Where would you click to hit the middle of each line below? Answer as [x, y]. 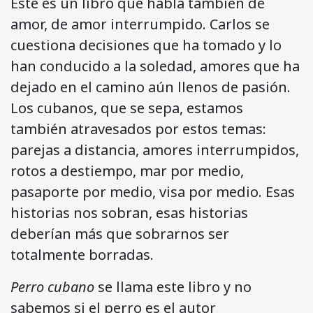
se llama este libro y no [173, 287]
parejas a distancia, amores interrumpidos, [155, 150]
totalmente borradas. [82, 255]
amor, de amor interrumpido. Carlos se [140, 24]
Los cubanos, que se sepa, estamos [127, 108]
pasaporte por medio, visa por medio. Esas [153, 192]
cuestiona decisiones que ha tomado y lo [146, 45]
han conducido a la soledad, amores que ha [155, 66]
